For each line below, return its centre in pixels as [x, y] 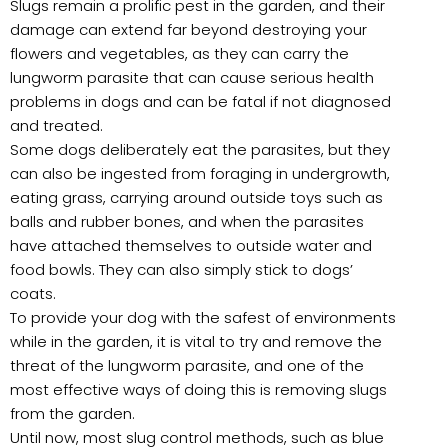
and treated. [56, 125]
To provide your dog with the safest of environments [203, 317]
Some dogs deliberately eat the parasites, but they [200, 149]
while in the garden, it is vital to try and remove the [196, 341]
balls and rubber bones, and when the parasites [187, 221]
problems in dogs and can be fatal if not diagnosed [200, 101]
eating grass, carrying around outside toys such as [196, 197]
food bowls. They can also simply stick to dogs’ [181, 269]
